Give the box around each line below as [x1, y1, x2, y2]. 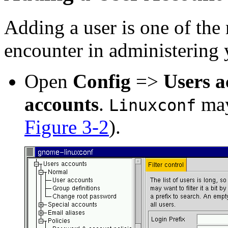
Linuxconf [109, 96, 196, 115]
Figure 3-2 [24, 116, 109, 138]
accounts [24, 93, 99, 115]
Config [73, 70, 131, 92]
